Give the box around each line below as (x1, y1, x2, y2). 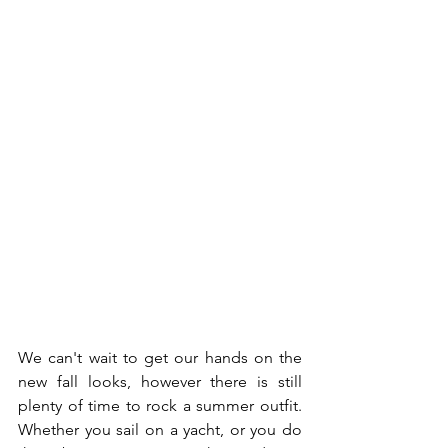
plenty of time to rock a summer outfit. (18, 396, 302, 416)
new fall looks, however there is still (18, 372, 302, 392)
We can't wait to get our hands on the (18, 348, 302, 368)
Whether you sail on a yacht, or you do (18, 420, 302, 440)
